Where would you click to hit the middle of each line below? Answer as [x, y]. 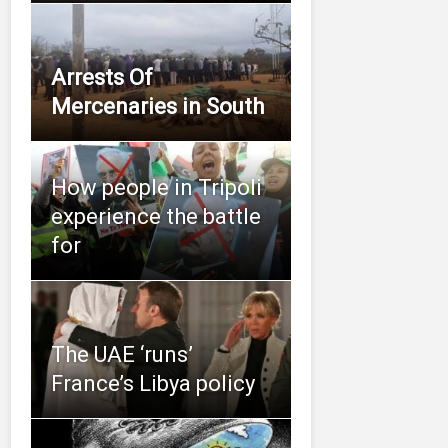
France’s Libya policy [153, 383]
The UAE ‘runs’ [122, 354]
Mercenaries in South [157, 107]
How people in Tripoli [156, 187]
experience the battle [156, 216]
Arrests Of [102, 78]
